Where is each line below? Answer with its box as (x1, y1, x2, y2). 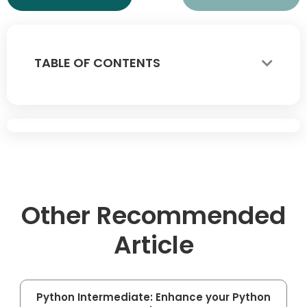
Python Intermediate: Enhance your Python (36, 290, 271, 305)
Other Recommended (21, 198, 286, 234)
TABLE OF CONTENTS (34, 54, 160, 72)
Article (113, 228, 194, 263)
